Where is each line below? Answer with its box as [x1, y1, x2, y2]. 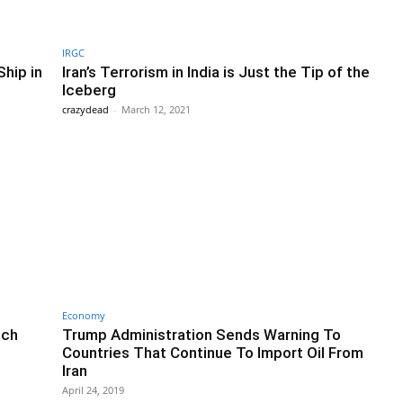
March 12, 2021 [121, 103, 191, 117]
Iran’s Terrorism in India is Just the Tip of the [62, 63, 370, 82]
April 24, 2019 [62, 383, 124, 398]
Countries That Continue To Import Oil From [62, 344, 363, 363]
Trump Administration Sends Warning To [62, 326, 341, 345]
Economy [62, 309, 105, 323]
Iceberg [62, 81, 116, 100]
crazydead [62, 103, 109, 117]
